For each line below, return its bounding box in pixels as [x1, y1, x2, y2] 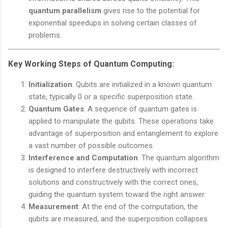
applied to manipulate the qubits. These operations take [28, 117, 214, 126]
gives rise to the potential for [101, 6, 200, 16]
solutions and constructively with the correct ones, [28, 178, 198, 187]
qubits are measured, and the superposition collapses [28, 214, 208, 224]
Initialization [28, 80, 72, 90]
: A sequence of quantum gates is [84, 104, 197, 114]
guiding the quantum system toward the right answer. [28, 190, 206, 199]
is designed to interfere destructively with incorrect [28, 165, 198, 175]
